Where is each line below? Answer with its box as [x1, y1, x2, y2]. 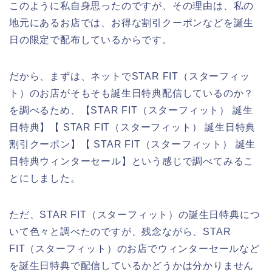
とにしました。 [9, 172, 81, 183]
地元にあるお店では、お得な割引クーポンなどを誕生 [9, 17, 254, 28]
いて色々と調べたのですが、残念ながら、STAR [9, 226, 231, 237]
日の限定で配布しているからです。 [9, 34, 172, 45]
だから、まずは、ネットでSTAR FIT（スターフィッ [9, 70, 250, 81]
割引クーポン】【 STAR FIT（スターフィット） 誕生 [9, 138, 256, 149]
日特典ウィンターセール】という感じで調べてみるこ [9, 155, 254, 166]
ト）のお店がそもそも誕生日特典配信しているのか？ [9, 87, 254, 98]
